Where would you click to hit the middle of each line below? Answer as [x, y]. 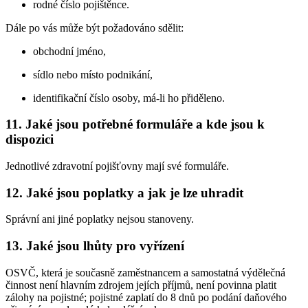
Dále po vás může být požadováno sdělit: [95, 27]
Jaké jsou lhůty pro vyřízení [105, 246]
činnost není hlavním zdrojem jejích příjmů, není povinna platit [141, 285]
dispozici [30, 140]
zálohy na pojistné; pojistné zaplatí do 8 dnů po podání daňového [146, 297]
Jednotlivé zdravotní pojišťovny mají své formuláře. [117, 166]
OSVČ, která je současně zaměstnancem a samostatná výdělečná [145, 272]
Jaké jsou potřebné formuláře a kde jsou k [145, 124]
